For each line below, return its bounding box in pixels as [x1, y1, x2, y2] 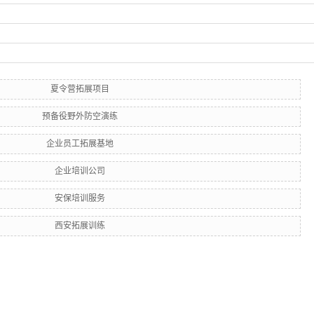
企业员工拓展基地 [46, 139, 114, 149]
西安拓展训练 [55, 221, 106, 231]
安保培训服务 [55, 193, 106, 203]
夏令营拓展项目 [50, 84, 110, 94]
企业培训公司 [55, 166, 106, 176]
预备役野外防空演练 [42, 111, 118, 121]
